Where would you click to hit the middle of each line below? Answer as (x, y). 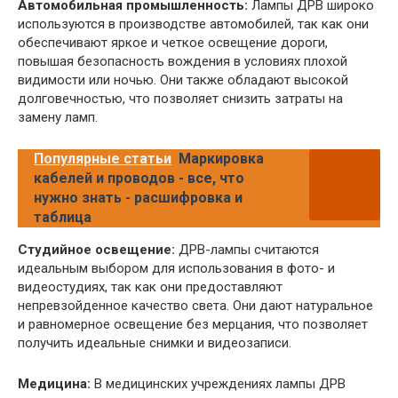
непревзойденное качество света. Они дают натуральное (195, 306)
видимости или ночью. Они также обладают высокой (183, 80)
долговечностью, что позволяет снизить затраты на (180, 99)
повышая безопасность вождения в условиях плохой (183, 62)
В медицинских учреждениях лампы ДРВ (218, 384)
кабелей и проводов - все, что (139, 179)
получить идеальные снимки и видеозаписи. (155, 343)
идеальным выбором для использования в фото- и (176, 269)
